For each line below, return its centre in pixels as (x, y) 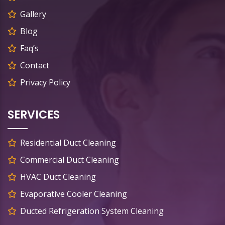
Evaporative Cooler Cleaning (74, 194)
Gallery (33, 14)
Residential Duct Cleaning (68, 143)
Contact (35, 66)
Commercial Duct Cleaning (70, 160)
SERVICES (34, 115)
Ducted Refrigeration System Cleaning (92, 211)
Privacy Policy (45, 83)
